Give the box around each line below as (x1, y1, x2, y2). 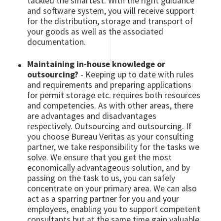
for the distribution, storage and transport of (27, 15, 193, 27)
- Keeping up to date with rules (80, 69, 194, 80)
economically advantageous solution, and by (27, 162, 190, 173)
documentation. (27, 36, 86, 47)
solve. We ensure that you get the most (27, 151, 172, 163)
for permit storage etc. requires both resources (27, 89, 201, 101)
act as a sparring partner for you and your (27, 193, 180, 204)
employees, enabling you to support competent (27, 203, 201, 215)
